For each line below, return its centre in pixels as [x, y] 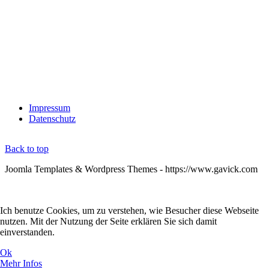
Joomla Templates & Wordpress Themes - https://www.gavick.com [131, 169]
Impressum [50, 108]
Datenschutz [52, 119]
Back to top [27, 149]
